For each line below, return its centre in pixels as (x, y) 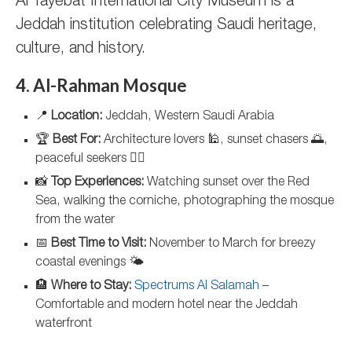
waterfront (64, 324)
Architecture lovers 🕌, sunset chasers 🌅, (214, 141)
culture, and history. (81, 49)
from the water (75, 221)
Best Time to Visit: (99, 244)
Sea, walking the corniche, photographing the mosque (185, 202)
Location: (77, 117)
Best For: (77, 141)
